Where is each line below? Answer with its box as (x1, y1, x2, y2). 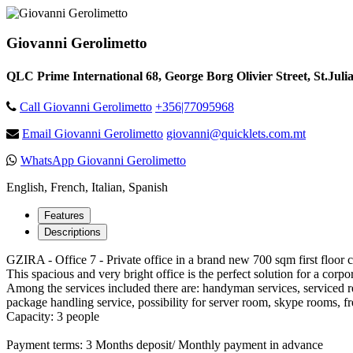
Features (44, 209, 84, 221)
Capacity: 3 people (6, 309, 99, 323)
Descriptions (44, 225, 101, 238)
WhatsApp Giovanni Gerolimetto (20, 153, 186, 167)
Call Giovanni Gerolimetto (20, 99, 152, 113)
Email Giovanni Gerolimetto (22, 126, 163, 140)
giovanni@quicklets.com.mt (166, 126, 306, 140)
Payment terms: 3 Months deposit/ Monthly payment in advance (6, 337, 323, 351)
